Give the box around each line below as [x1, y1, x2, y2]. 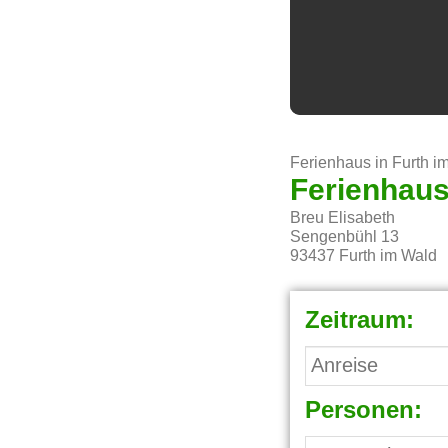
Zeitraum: [305, 309, 415, 334]
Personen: [305, 399, 423, 424]
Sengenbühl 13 [290, 229, 400, 246]
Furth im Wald [339, 248, 438, 265]
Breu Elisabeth [290, 210, 396, 227]
